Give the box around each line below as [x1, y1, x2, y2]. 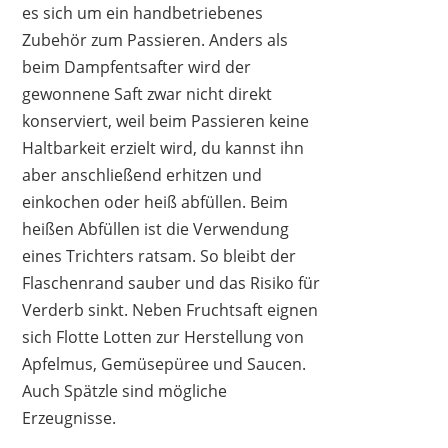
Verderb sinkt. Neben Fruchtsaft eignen [22, 299, 319, 322]
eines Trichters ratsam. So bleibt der [22, 245, 297, 268]
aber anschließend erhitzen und [22, 164, 263, 187]
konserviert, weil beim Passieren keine [22, 110, 310, 133]
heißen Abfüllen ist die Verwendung [22, 218, 290, 241]
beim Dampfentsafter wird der [22, 56, 252, 79]
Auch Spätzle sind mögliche [22, 380, 228, 403]
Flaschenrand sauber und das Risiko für [22, 272, 321, 295]
